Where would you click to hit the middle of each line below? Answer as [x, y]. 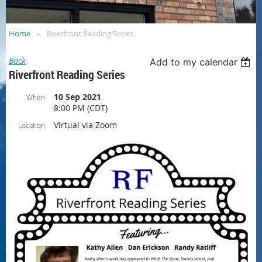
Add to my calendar [194, 62]
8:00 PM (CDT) [81, 108]
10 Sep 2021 [77, 97]
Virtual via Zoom [85, 125]
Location [32, 125]
